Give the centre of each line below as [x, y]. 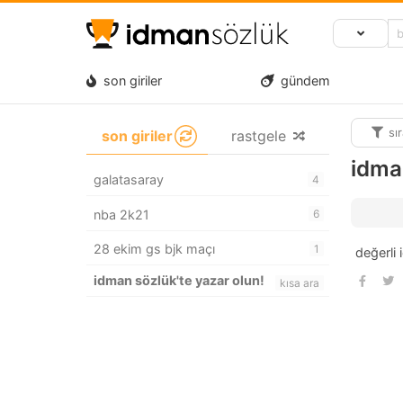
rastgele [258, 136]
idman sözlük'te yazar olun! [179, 280]
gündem [302, 80]
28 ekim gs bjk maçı [154, 248]
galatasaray [129, 180]
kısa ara [300, 282]
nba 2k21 [121, 214]
